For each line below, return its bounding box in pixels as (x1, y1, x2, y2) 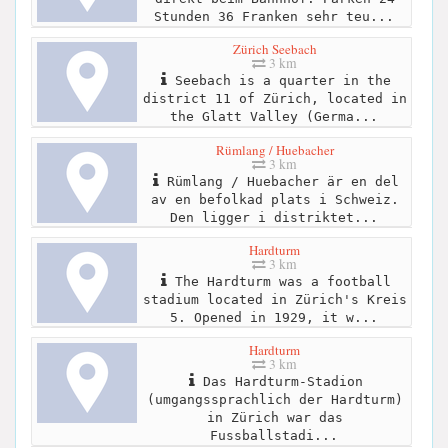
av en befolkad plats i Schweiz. (150, 191, 399, 207)
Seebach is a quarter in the (166, 73, 391, 89)
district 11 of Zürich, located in (142, 91, 407, 107)
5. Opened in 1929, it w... (169, 309, 378, 325)
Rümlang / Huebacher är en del (158, 173, 399, 189)
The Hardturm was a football (166, 273, 391, 289)
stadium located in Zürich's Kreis (142, 291, 407, 307)
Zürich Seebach (232, 40, 317, 59)
